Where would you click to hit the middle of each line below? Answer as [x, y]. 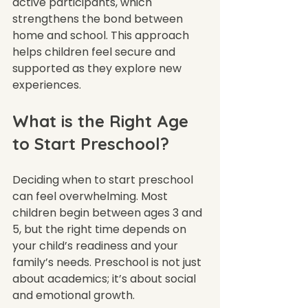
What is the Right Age [103, 121]
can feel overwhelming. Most [91, 196]
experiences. [47, 85]
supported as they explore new [98, 68]
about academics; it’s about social [106, 278]
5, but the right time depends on [101, 229]
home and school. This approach [102, 35]
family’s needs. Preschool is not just [108, 262]
